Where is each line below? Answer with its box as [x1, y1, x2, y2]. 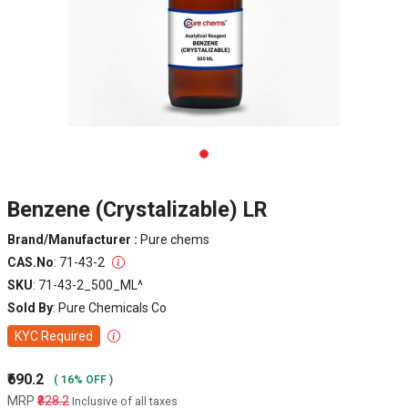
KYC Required [15, 329, 93, 343]
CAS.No [7, 255, 54, 270]
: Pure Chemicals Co [53, 301, 167, 315]
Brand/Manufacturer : [7, 232, 140, 247]
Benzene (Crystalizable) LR [7, 197, 267, 222]
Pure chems [140, 232, 209, 247]
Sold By [7, 301, 53, 315]
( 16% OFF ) [51, 373, 113, 386]
